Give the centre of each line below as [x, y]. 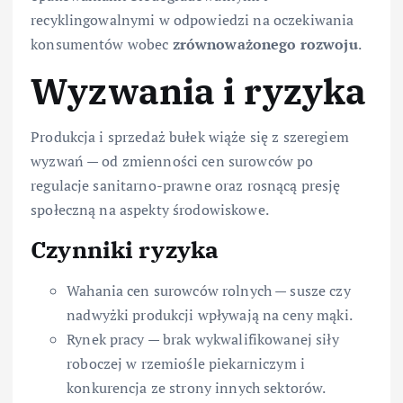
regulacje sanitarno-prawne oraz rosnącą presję [186, 185]
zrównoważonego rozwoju [265, 45]
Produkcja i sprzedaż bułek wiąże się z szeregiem [190, 136]
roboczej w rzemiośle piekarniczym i [186, 363]
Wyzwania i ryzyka [199, 91]
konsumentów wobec [102, 45]
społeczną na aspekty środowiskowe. [150, 209]
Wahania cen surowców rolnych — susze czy [209, 290]
